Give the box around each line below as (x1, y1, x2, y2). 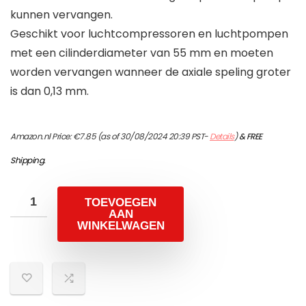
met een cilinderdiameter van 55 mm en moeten (10, 45, 273, 61)
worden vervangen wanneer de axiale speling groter (10, 64, 291, 81)
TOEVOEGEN (85, 196, 156, 210)
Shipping (10, 154, 44, 167)
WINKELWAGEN (76, 219, 165, 233)
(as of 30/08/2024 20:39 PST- (96, 130, 210, 143)
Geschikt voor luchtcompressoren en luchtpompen (10, 26, 288, 42)
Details (210, 130, 234, 143)
